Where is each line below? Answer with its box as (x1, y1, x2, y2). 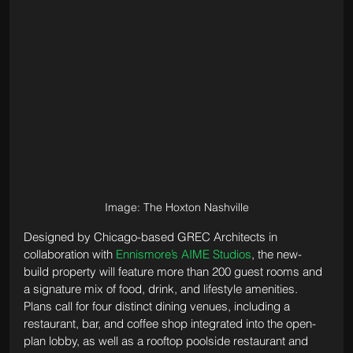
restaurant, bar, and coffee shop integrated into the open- (23, 315, 316, 331)
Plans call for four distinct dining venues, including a (23, 298, 293, 314)
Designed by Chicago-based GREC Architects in (23, 229, 281, 244)
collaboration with (23, 246, 116, 262)
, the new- (251, 246, 302, 262)
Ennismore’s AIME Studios (115, 246, 251, 262)
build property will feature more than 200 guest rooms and (23, 263, 325, 279)
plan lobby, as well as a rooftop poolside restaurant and (23, 333, 311, 348)
